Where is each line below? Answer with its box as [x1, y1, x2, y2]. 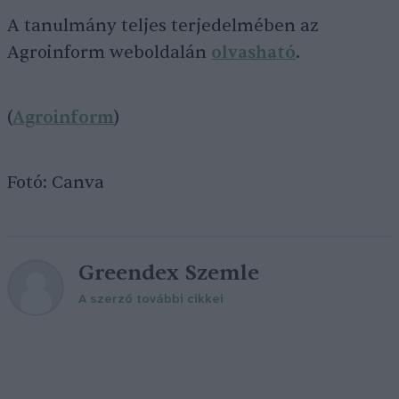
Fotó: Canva [7, 172, 104, 193]
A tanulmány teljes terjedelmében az [7, 15, 319, 37]
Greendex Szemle [78, 259, 259, 287]
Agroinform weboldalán [7, 42, 211, 63]
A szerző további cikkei [78, 293, 224, 306]
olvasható [211, 42, 296, 63]
